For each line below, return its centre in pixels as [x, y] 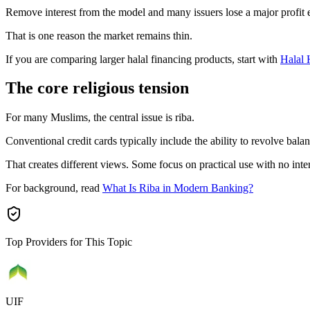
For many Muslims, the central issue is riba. [100, 118]
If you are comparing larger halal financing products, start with [143, 59]
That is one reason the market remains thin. [99, 35]
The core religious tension [97, 88]
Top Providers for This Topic [69, 242]
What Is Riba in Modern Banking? [178, 188]
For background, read [54, 188]
